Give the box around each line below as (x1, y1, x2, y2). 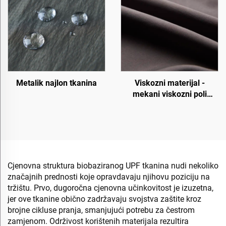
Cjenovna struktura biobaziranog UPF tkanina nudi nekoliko (8, 160, 218, 171)
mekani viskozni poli (132, 89, 207, 99)
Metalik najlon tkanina (16, 78, 97, 88)
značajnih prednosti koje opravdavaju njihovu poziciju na (8, 172, 210, 182)
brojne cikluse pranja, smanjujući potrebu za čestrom (8, 205, 195, 215)
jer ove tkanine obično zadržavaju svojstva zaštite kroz (8, 194, 201, 204)
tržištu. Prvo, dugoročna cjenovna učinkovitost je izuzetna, (8, 183, 213, 193)
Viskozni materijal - (134, 78, 205, 88)
